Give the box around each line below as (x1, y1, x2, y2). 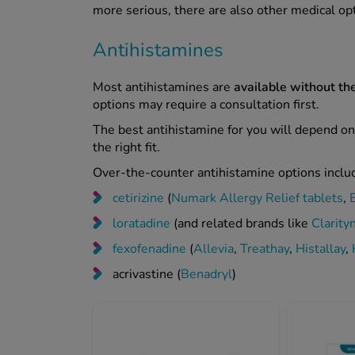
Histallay (296, 239, 345, 258)
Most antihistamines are (93, 78, 234, 96)
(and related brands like (170, 214, 311, 232)
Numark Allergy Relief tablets (171, 189, 343, 207)
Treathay (240, 239, 289, 258)
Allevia (193, 239, 234, 258)
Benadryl (181, 265, 232, 283)
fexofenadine (113, 239, 186, 258)
